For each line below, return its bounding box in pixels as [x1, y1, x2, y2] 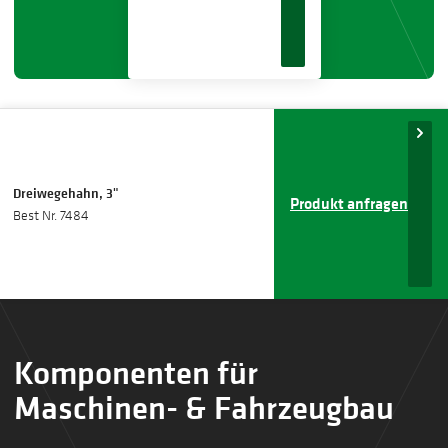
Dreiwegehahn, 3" [13, 182, 119, 203]
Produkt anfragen [290, 192, 408, 215]
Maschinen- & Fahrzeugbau [13, 384, 394, 430]
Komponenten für [13, 349, 258, 395]
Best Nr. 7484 [13, 205, 90, 224]
